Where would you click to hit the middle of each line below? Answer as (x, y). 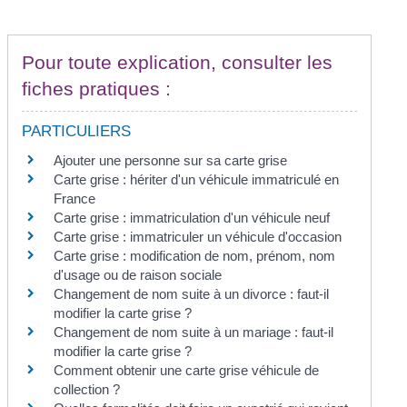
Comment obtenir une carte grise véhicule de (187, 371)
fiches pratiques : (97, 89)
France (75, 199)
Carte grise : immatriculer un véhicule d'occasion (198, 237)
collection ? (87, 390)
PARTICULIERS (77, 132)
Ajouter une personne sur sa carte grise (171, 161)
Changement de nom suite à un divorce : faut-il (192, 294)
